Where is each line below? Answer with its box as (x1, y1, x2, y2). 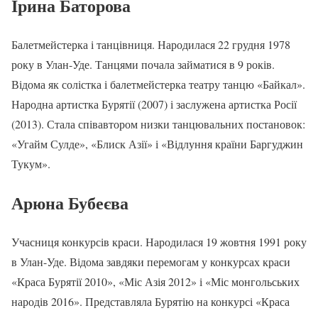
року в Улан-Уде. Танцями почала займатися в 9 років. (11, 57, 275, 72)
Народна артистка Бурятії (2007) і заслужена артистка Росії (11, 97, 297, 112)
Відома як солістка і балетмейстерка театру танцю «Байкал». (11, 77, 305, 92)
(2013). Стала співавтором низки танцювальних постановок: (11, 116, 305, 132)
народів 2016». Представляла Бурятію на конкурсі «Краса (11, 294, 290, 309)
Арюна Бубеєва (11, 190, 128, 216)
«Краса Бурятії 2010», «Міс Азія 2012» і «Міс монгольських (11, 274, 300, 290)
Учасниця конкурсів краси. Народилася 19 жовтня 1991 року (11, 234, 307, 250)
